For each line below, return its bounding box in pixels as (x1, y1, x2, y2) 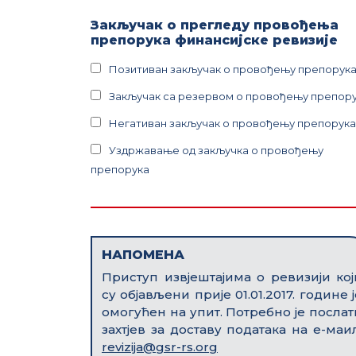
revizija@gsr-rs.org (102, 339, 218, 354)
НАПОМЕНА (102, 247, 184, 262)
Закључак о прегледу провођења (91, 17, 339, 33)
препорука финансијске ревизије (91, 33, 338, 48)
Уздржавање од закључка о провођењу (109, 144, 323, 157)
